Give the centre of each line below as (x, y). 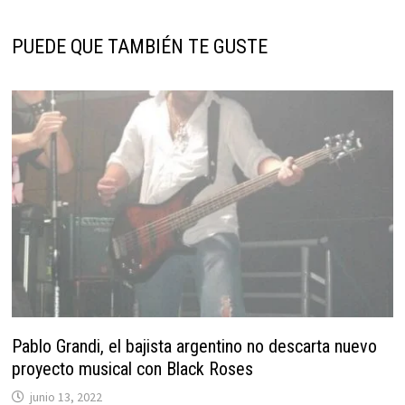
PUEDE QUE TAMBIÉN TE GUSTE (139, 46)
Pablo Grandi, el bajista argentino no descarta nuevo (194, 347)
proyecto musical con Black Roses (132, 369)
